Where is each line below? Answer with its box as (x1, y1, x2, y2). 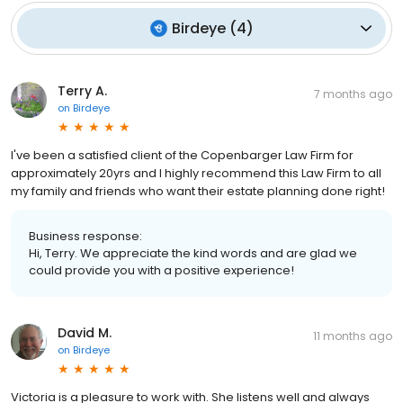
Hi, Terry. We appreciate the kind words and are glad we (29, 244, 357, 262)
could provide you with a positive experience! (29, 261, 294, 279)
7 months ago (314, 85, 392, 102)
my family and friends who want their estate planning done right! (11, 182, 385, 200)
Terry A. (58, 81, 107, 100)
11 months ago (313, 327, 392, 344)
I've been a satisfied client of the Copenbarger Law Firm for (11, 146, 354, 164)
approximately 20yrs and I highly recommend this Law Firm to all (11, 164, 381, 182)
